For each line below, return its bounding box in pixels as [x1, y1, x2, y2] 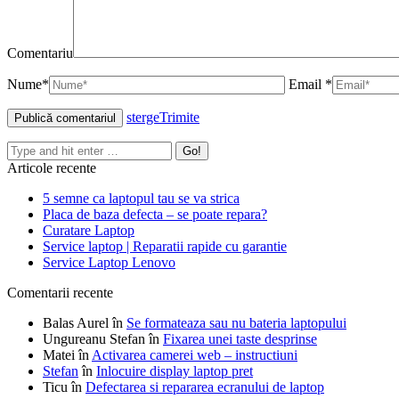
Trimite [159, 110, 199, 126]
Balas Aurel [43, 315, 109, 331]
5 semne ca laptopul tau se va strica [43, 191, 240, 207]
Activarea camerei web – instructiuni [92, 347, 297, 363]
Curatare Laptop [43, 223, 134, 239]
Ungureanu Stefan [43, 331, 145, 347]
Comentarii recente [7, 285, 113, 301]
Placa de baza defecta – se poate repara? [43, 207, 267, 223]
